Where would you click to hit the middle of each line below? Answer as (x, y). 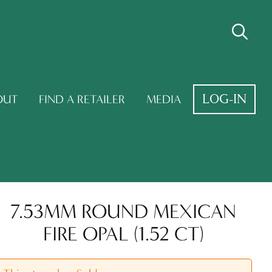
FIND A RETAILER (82, 99)
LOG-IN (225, 99)
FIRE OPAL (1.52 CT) (123, 233)
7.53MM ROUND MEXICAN (124, 211)
